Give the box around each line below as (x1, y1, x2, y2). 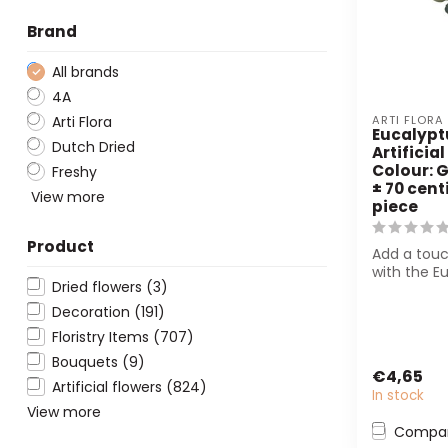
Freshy (52, 161, 97, 182)
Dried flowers (52, 276, 146, 297)
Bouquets (52, 351, 122, 372)
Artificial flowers (52, 376, 166, 397)
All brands (52, 61, 119, 82)
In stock (372, 385, 424, 405)
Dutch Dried (52, 136, 135, 157)
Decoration (52, 301, 134, 322)
